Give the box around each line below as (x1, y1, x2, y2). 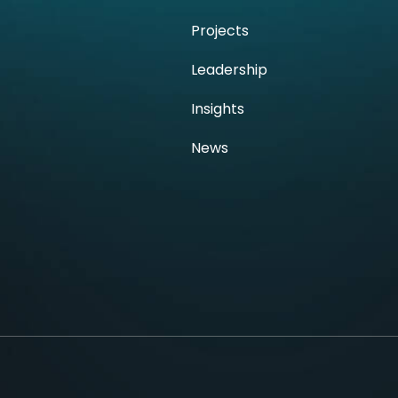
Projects (191, 20, 249, 41)
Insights (191, 99, 244, 119)
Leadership (191, 60, 267, 80)
